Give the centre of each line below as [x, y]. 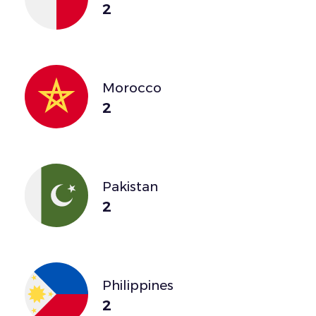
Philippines [138, 285]
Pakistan [130, 186]
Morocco [132, 87]
